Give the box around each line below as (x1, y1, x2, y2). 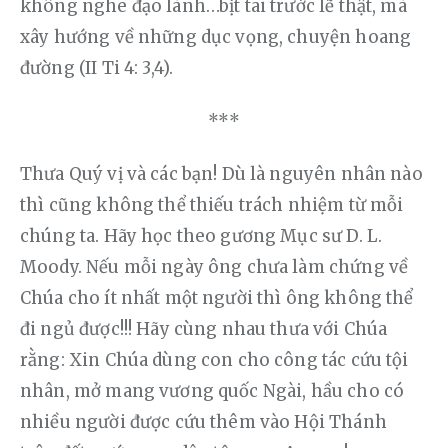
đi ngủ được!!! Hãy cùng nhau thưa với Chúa (20, 317, 392, 340)
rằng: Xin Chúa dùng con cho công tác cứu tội (20, 348, 413, 371)
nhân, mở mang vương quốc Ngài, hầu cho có (20, 379, 409, 402)
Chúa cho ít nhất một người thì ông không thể (20, 286, 418, 309)
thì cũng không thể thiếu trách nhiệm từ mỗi (20, 193, 408, 216)
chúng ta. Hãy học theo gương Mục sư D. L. (20, 224, 387, 247)
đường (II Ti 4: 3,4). (20, 56, 174, 79)
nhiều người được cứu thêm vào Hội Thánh (20, 410, 391, 433)
